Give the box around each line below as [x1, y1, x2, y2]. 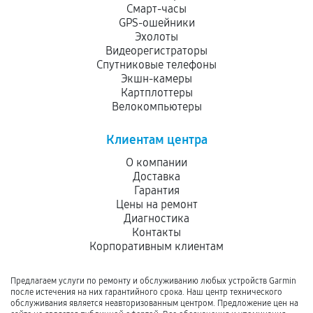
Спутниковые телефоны [96, 58, 217, 71]
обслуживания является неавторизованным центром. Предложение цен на [10, 298, 298, 308]
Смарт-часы [126, 2, 187, 15]
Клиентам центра [105, 132, 208, 147]
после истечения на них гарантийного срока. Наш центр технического [10, 287, 282, 297]
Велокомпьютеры [111, 100, 202, 113]
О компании [126, 156, 187, 169]
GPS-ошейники [118, 16, 195, 29]
